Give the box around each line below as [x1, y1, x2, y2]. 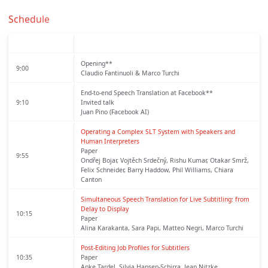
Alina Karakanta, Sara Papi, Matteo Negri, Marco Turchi [80, 223, 243, 232]
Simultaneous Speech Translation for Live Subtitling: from [80, 194, 249, 203]
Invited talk [80, 98, 114, 106]
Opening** [80, 59, 112, 68]
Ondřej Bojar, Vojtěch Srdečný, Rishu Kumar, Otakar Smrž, [80, 156, 249, 165]
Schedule [8, 12, 50, 26]
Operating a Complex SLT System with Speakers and [80, 127, 235, 136]
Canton [80, 175, 102, 184]
